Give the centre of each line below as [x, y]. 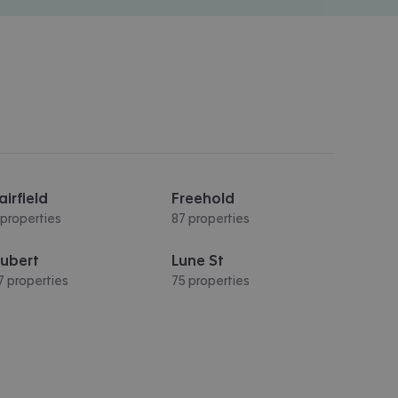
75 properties [210, 280]
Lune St [197, 260]
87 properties [210, 218]
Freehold [203, 198]
